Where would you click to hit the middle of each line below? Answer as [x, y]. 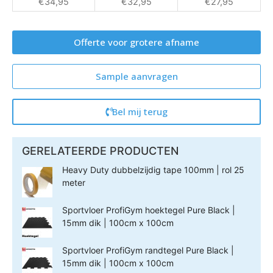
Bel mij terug [140, 112]
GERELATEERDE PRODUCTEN [100, 151]
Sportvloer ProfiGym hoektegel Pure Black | [149, 210]
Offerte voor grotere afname [136, 42]
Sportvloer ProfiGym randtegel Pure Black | [148, 250]
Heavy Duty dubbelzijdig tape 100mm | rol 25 [153, 170]
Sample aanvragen [136, 76]
